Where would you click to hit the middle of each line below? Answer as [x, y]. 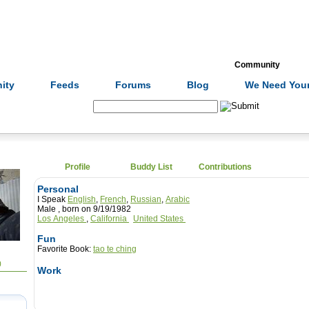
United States [159, 219]
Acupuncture [109, 65]
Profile [78, 167]
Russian [146, 199]
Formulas [36, 65]
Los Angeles [62, 219]
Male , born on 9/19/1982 [94, 209]
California [110, 219]
